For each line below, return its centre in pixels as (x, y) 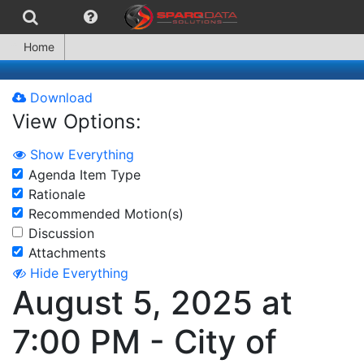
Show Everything (82, 154)
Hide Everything (79, 273)
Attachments (67, 252)
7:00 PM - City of (145, 342)
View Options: (77, 121)
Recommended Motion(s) (106, 213)
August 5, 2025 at (152, 303)
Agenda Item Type (84, 174)
